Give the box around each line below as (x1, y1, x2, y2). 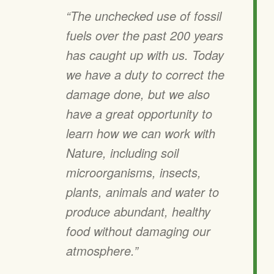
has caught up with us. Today (66, 46, 224, 64)
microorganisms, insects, (66, 163, 201, 182)
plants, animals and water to (66, 183, 219, 201)
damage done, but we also (66, 85, 210, 103)
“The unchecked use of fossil (66, 7, 221, 25)
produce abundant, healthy (66, 202, 210, 221)
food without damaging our (66, 222, 210, 240)
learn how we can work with (66, 124, 215, 143)
